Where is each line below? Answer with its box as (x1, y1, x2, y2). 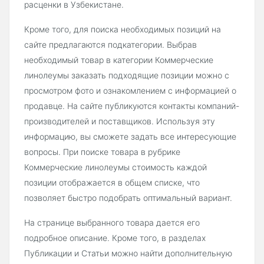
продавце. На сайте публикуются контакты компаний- (24, 101, 239, 111)
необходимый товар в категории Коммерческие (24, 55, 213, 65)
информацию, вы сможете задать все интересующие (24, 131, 236, 142)
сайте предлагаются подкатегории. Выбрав (24, 39, 197, 50)
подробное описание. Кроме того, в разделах (24, 233, 206, 243)
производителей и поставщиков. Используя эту (24, 116, 215, 127)
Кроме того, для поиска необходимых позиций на (24, 24, 221, 35)
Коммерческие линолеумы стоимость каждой (24, 162, 207, 173)
